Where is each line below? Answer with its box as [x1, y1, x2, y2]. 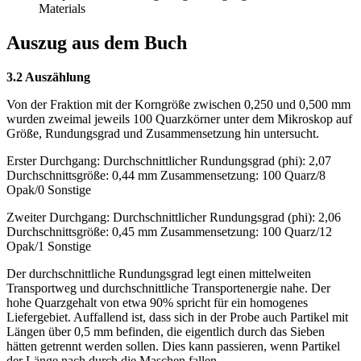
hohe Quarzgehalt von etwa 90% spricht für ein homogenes [6, 296, 308, 310]
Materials [39, 2, 85, 16]
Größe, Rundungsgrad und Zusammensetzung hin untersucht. [6, 127, 319, 141]
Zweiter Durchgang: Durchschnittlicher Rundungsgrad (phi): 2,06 [6, 210, 341, 225]
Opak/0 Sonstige [6, 183, 91, 197]
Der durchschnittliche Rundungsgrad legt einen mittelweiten [6, 267, 311, 281]
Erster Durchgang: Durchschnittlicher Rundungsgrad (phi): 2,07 [6, 154, 331, 168]
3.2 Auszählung [6, 70, 90, 85]
